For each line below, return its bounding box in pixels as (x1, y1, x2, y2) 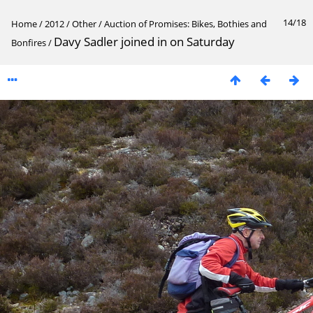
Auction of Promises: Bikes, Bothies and (104, 17, 267, 30)
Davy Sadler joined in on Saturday (54, 34, 235, 50)
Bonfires (11, 36, 46, 49)
